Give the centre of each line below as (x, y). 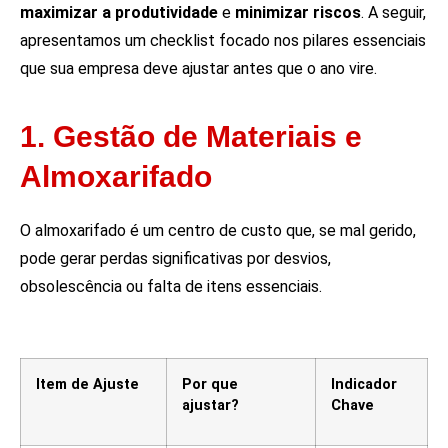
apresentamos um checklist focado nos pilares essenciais (223, 40)
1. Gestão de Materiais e (191, 137)
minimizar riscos (298, 12)
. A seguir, (393, 12)
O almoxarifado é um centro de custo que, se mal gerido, (218, 231)
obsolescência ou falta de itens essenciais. (171, 287)
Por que (210, 385)
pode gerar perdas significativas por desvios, (175, 259)
